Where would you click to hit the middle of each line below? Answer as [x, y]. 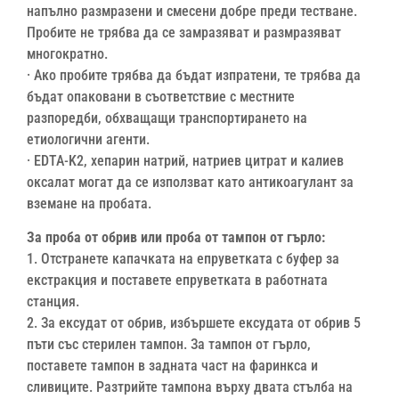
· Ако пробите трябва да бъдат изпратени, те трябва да [194, 75]
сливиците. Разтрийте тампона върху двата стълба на [190, 387]
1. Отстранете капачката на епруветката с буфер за [183, 259]
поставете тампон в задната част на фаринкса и [172, 366]
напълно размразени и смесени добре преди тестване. [192, 11]
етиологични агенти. [88, 139]
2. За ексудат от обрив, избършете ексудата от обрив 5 [194, 323]
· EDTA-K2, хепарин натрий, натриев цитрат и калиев [185, 160]
